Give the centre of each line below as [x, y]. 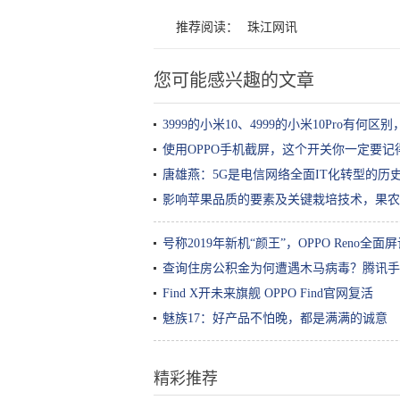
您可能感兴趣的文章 [234, 80]
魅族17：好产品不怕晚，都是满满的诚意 [275, 318]
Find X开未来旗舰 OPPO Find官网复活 [268, 293]
